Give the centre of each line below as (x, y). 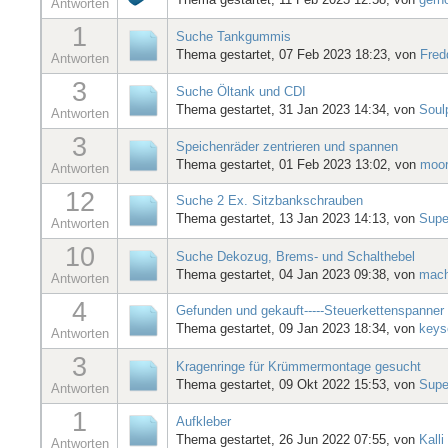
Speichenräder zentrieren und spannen (287, 146)
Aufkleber (203, 421)
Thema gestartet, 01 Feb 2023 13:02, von (298, 164)
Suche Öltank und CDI (241, 91)
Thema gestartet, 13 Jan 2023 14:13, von (297, 218)
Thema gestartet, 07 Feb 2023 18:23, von (298, 54)
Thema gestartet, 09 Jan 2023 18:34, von (297, 328)
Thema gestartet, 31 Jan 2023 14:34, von (297, 109)
